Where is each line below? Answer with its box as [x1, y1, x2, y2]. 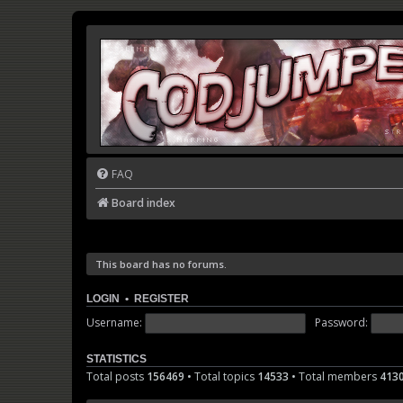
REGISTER [134, 293, 189, 305]
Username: [86, 314, 142, 330]
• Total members [289, 369, 380, 385]
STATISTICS [86, 354, 147, 365]
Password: [314, 314, 368, 330]
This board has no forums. [95, 257, 227, 272]
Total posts [86, 369, 147, 385]
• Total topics [184, 369, 257, 385]
